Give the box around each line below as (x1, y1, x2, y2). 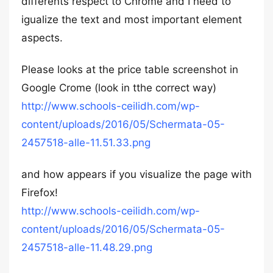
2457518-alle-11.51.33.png (21, 136, 151, 149)
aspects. (21, 32, 63, 44)
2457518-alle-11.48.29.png (21, 241, 152, 253)
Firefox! (21, 186, 58, 199)
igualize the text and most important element (21, 13, 242, 26)
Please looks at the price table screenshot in (21, 63, 238, 76)
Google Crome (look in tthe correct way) (21, 82, 216, 94)
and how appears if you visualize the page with (21, 168, 252, 180)
